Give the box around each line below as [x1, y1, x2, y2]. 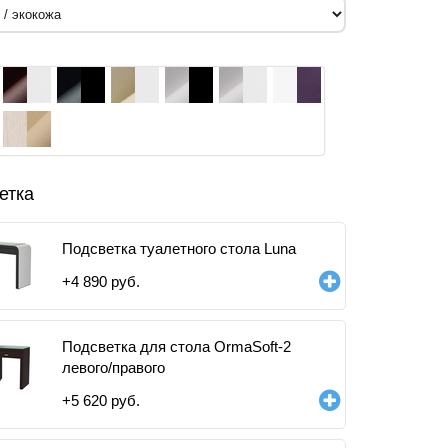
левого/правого [62, 359, 165, 376]
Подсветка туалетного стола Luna [62, 240, 296, 257]
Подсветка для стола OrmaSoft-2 [62, 338, 291, 355]
